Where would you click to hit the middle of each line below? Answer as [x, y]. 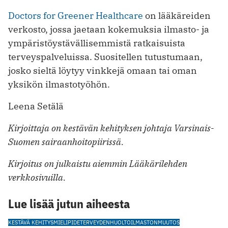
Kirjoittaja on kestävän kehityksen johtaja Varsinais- [111, 128]
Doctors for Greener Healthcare [76, 16]
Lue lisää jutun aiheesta [69, 203]
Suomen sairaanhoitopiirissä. [66, 142]
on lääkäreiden [177, 16]
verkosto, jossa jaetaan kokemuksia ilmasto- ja [109, 30]
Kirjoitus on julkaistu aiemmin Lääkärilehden [98, 164]
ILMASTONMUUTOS [155, 222]
